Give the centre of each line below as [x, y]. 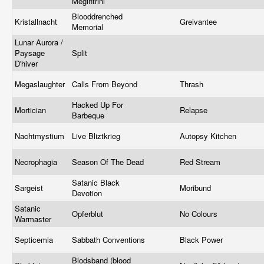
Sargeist [30, 188]
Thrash [193, 84]
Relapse [195, 110]
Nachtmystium [41, 136]
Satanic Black [96, 182]
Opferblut [89, 214]
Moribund [197, 188]
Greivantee [199, 22]
